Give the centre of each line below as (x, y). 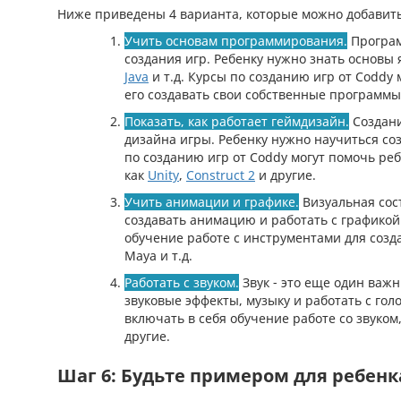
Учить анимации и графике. (212, 201)
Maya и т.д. (158, 255)
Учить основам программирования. (236, 40)
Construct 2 (221, 175)
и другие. (286, 175)
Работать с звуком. (182, 282)
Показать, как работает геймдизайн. (237, 121)
